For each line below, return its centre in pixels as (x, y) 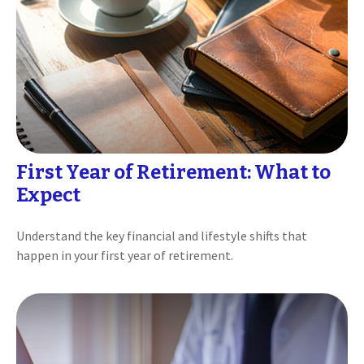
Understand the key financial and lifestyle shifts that (162, 235)
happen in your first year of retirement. (125, 255)
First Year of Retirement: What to (173, 172)
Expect (48, 195)
